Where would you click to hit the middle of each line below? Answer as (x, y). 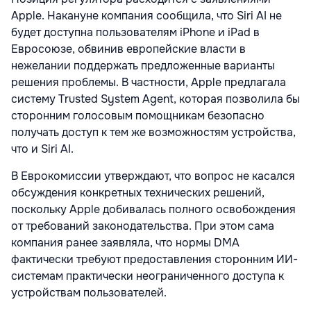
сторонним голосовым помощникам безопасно (138, 116)
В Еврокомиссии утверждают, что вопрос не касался (153, 176)
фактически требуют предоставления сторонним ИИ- (154, 260)
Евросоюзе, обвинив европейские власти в (128, 49)
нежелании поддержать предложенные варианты (143, 66)
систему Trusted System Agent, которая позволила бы (155, 99)
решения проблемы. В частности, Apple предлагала (149, 83)
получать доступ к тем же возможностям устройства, (153, 133)
